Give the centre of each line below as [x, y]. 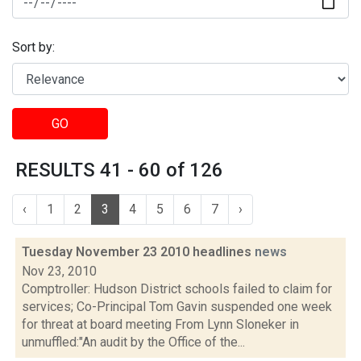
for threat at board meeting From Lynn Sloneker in [160, 324]
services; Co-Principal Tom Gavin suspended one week [177, 307]
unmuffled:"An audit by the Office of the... [133, 342]
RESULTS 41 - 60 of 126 [119, 170]
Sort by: [33, 48]
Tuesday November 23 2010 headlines [138, 252]
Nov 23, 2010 [59, 271]
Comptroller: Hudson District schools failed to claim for [177, 289]
